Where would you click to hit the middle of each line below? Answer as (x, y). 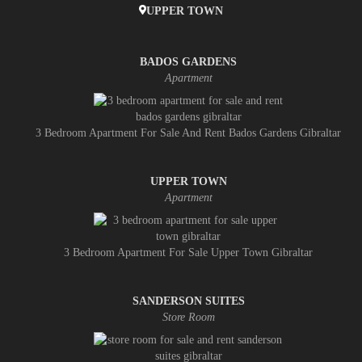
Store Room (188, 317)
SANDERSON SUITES (188, 301)
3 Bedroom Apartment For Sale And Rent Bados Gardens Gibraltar (188, 133)
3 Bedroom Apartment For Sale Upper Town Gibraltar (188, 253)
